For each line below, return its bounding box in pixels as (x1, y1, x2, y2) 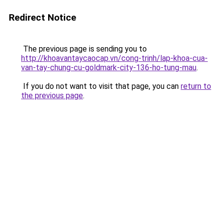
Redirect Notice (9, 12, 76, 23)
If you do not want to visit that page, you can (21, 82, 181, 91)
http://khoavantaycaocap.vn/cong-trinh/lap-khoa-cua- (21, 54, 208, 63)
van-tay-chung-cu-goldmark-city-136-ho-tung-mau (21, 63, 196, 72)
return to (181, 82, 211, 91)
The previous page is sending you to (21, 44, 147, 54)
